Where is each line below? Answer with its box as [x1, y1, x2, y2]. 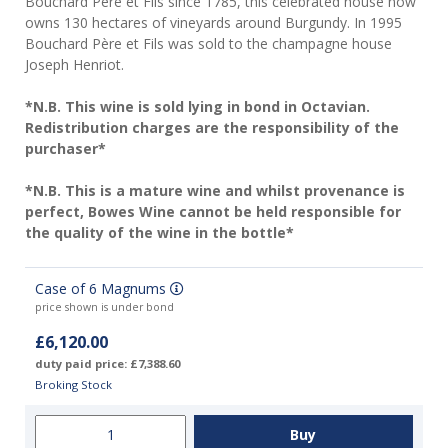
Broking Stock [35, 377, 112, 393]
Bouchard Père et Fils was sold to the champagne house [25, 34, 392, 54]
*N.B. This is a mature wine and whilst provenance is [25, 181, 405, 201]
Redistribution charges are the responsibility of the [25, 118, 399, 138]
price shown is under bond [35, 300, 174, 315]
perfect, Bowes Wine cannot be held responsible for [25, 202, 401, 222]
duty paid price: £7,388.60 [35, 356, 180, 372]
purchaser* [25, 139, 106, 159]
